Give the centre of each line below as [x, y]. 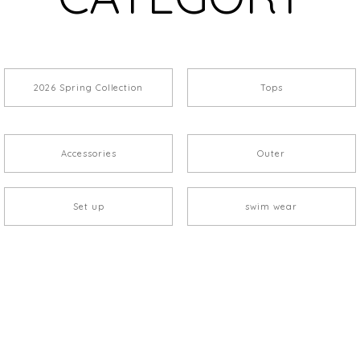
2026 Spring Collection [89, 88]
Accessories [88, 154]
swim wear [272, 206]
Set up [88, 206]
